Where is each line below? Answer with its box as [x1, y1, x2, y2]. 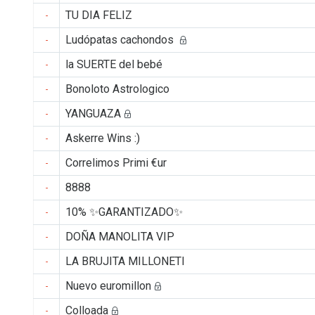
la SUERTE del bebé [65, 57, 162, 71]
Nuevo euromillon [65, 278, 151, 292]
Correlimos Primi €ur [65, 155, 167, 169]
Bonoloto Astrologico [65, 82, 169, 96]
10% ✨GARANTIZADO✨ [65, 205, 183, 219]
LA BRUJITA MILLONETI [65, 254, 185, 268]
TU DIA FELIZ [65, 8, 132, 22]
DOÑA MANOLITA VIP [65, 229, 174, 243]
